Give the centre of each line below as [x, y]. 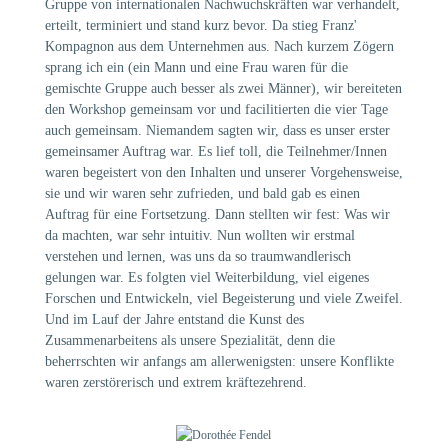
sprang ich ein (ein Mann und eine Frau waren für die [196, 68]
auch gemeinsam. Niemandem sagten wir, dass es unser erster [217, 131]
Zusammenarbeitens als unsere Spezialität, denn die [189, 341]
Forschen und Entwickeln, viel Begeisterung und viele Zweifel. [223, 299]
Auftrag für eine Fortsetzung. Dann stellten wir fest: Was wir [217, 215]
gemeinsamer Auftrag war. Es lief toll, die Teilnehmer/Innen [215, 152]
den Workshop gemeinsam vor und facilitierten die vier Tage [216, 110]
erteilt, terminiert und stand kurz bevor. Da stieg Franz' [200, 26]
